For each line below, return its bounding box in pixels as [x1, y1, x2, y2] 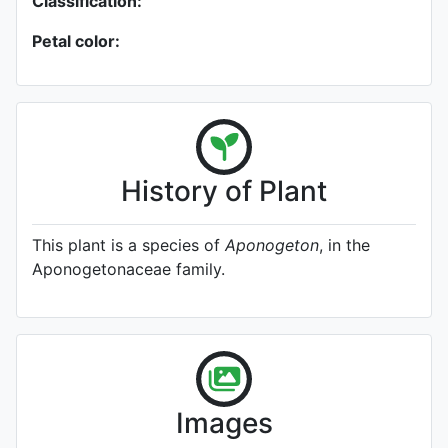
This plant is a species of [32, 235, 225, 255]
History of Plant [121, 174, 327, 208]
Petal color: [32, 31, 120, 51]
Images [175, 406, 273, 440]
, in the [319, 235, 370, 255]
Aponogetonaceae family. [32, 259, 225, 279]
